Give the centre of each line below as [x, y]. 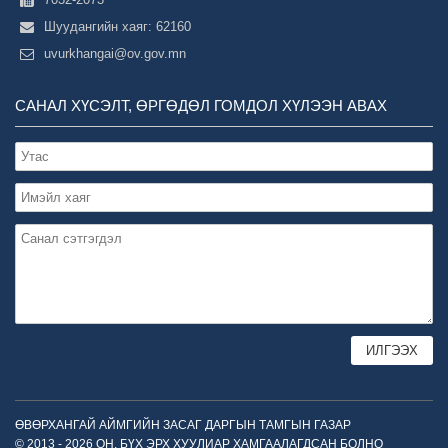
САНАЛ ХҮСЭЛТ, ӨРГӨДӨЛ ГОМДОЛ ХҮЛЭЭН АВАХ [201, 105]
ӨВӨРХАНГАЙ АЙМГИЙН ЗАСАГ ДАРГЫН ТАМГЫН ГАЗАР [183, 425]
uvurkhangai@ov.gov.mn [115, 53]
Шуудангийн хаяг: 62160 [117, 26]
